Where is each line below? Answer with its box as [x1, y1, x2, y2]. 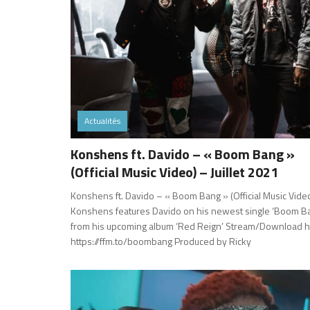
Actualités [84, 113, 120, 127]
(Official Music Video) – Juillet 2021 [71, 161, 278, 183]
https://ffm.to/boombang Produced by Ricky [71, 233, 251, 248]
